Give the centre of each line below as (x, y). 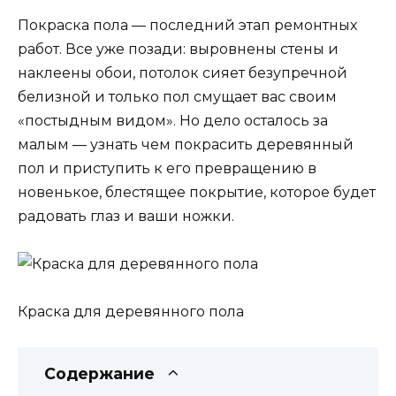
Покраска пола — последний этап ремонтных (187, 25)
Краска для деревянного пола (131, 312)
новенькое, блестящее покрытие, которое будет (197, 192)
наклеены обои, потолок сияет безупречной (183, 72)
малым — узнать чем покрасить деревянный (186, 144)
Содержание (99, 374)
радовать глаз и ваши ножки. (126, 216)
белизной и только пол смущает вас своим (177, 96)
